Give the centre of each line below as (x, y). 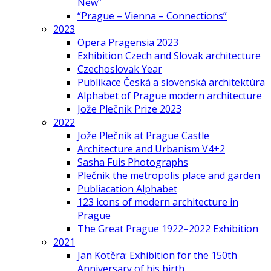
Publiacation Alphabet (127, 189)
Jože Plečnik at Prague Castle (143, 135)
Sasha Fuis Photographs (133, 162)
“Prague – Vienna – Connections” (152, 16)
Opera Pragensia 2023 (128, 42)
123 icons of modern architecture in (158, 202)
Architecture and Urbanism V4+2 (151, 149)
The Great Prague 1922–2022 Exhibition (168, 229)
